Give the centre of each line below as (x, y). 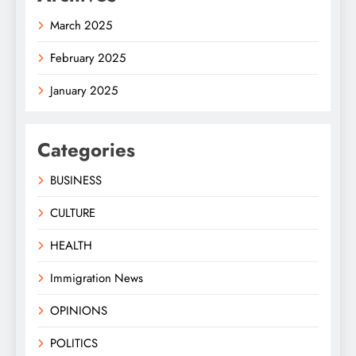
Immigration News (97, 279)
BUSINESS (76, 181)
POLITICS (74, 344)
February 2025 (88, 58)
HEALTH (71, 246)
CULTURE (73, 213)
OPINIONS (79, 311)
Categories (86, 150)
